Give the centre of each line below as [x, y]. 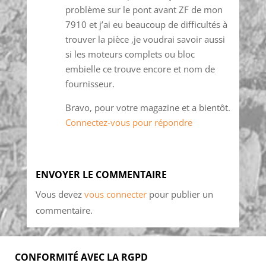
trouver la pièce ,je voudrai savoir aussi [145, 39]
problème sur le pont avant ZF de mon [144, 10]
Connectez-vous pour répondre [129, 123]
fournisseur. [90, 84]
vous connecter [115, 194]
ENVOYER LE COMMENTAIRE [101, 175]
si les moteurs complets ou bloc [130, 54]
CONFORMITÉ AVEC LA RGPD [81, 257]
